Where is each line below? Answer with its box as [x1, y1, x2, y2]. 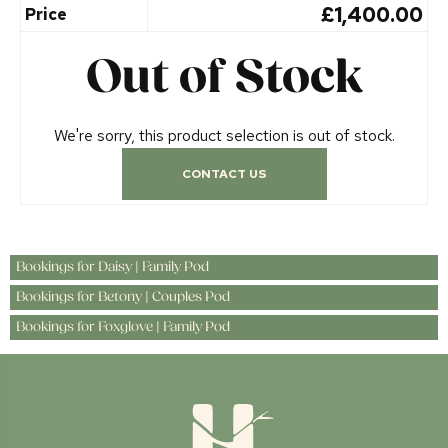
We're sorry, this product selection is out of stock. [53, 125, 395, 147]
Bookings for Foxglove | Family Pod [16, 320, 230, 336]
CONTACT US [181, 166, 267, 183]
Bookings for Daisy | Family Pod [16, 260, 209, 276]
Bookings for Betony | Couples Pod [16, 290, 230, 306]
